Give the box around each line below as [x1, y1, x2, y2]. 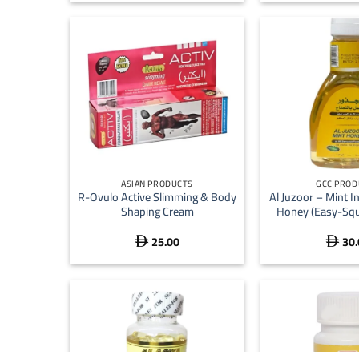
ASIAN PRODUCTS [121, 175, 193, 192]
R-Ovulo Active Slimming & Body [78, 186, 236, 208]
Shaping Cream [120, 200, 194, 223]
